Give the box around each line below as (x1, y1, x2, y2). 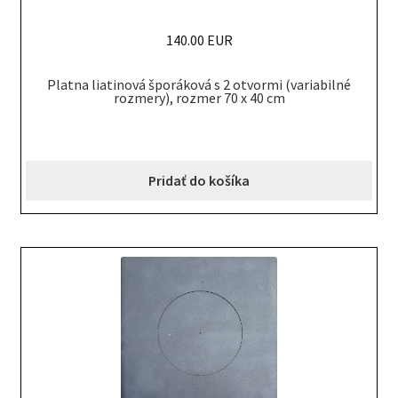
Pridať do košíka (148, 171, 250, 190)
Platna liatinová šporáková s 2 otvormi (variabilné (47, 76, 351, 94)
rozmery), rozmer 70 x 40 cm (113, 89, 285, 107)
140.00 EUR (165, 30, 233, 49)
